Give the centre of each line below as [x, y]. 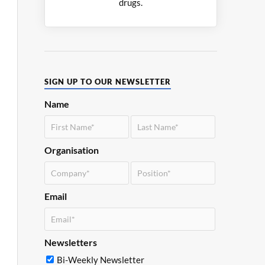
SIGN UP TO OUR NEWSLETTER [107, 81]
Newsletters [70, 242]
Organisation [71, 150]
